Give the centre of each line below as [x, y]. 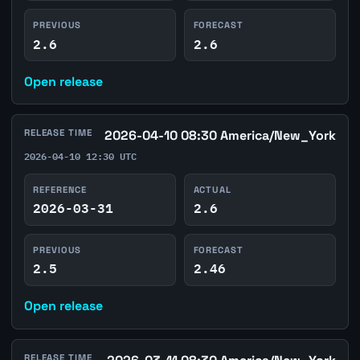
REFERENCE [60, 189]
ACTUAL [212, 189]
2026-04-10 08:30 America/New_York [221, 136]
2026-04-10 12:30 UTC [80, 155]
